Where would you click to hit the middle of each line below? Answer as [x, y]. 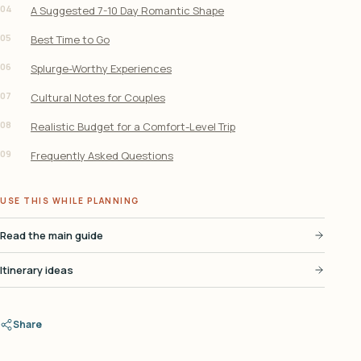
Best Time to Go [70, 40]
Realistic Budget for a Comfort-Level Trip [133, 127]
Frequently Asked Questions [102, 156]
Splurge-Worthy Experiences [101, 69]
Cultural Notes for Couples [98, 98]
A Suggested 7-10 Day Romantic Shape [127, 11]
